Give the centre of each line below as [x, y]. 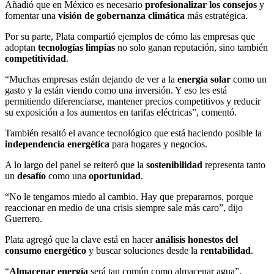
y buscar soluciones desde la [143, 251]
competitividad [35, 59]
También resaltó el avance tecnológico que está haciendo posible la [133, 133]
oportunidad [115, 176]
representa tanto [234, 165]
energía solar [204, 80]
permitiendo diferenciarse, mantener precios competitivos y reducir [133, 102]
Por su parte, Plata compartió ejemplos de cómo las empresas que [130, 37]
